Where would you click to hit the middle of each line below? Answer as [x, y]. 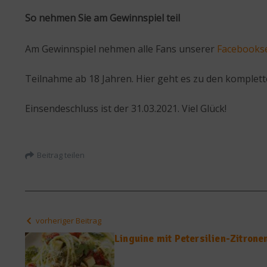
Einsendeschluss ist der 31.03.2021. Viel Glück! [126, 109]
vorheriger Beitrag [69, 221]
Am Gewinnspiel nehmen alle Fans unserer [121, 49]
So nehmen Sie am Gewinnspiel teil [103, 18]
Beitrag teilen [61, 155]
